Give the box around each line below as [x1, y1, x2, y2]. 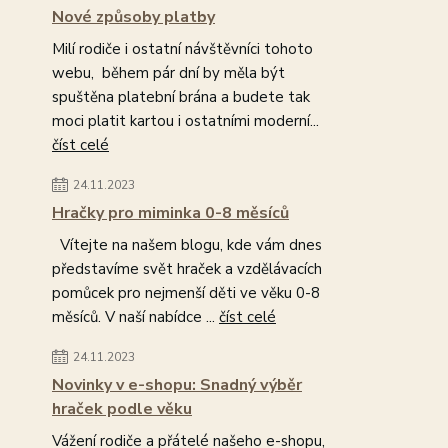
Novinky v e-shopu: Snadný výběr [52, 374, 302, 396]
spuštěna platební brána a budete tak [52, 87, 310, 107]
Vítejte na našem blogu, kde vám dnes [52, 235, 322, 255]
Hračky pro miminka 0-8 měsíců [52, 202, 289, 224]
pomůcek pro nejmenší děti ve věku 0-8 [52, 283, 320, 303]
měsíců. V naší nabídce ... [52, 307, 219, 327]
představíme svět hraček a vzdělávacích [52, 259, 322, 279]
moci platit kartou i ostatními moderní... [52, 111, 319, 131]
